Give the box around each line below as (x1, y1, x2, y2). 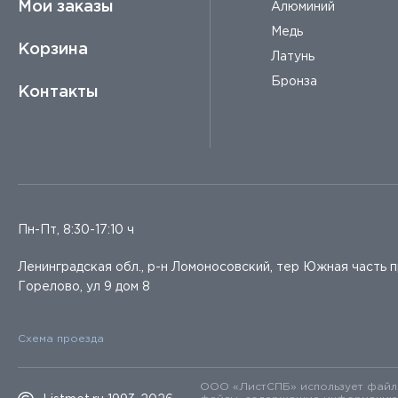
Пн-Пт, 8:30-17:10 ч (18, 225, 134, 236)
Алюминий (271, 2, 335, 13)
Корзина (18, 43, 88, 58)
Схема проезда (18, 334, 104, 345)
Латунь (271, 52, 314, 63)
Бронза (271, 76, 317, 88)
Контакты (18, 85, 99, 100)
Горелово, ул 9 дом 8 (18, 282, 150, 293)
